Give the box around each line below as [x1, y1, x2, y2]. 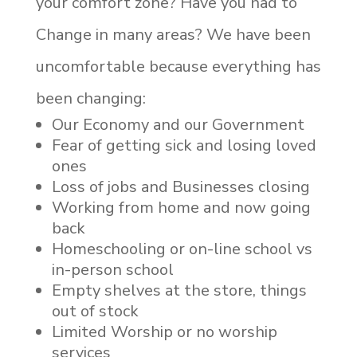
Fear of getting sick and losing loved [51, 134, 316, 156]
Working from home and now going [51, 196, 311, 218]
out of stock [51, 300, 139, 322]
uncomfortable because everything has [35, 55, 321, 77]
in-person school [51, 258, 174, 280]
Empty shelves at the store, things [51, 279, 307, 301]
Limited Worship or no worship [51, 320, 277, 343]
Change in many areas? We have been [35, 23, 311, 45]
